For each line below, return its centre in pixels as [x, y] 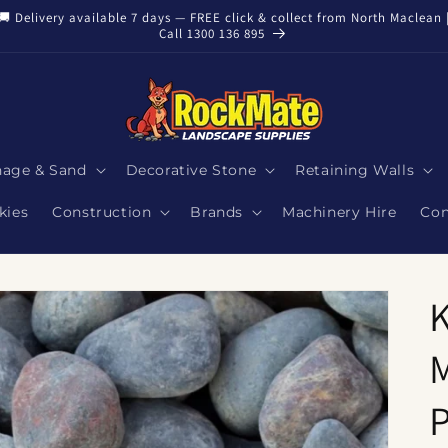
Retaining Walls [355, 170]
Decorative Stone [191, 170]
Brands [216, 212]
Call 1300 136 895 [212, 33]
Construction [102, 212]
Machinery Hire [339, 212]
